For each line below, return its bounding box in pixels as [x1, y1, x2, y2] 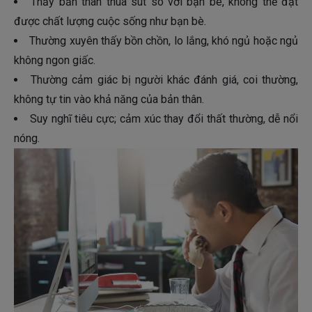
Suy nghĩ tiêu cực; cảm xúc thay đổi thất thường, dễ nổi [29, 112, 298, 126]
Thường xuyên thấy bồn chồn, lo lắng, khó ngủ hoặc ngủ [29, 34, 299, 48]
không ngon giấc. [14, 54, 95, 68]
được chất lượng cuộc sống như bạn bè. [14, 15, 206, 29]
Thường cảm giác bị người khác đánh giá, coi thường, [31, 73, 299, 87]
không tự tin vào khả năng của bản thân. [14, 93, 204, 107]
